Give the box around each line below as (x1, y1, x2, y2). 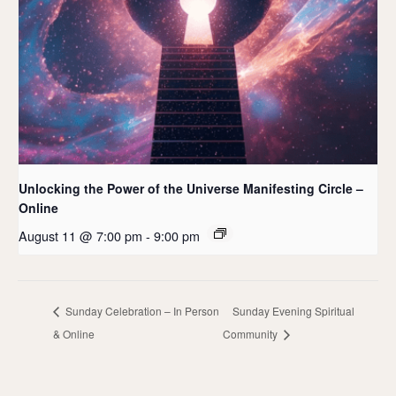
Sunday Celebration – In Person (63, 303, 219, 319)
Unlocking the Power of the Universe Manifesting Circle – (19, 179, 363, 198)
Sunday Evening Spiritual (232, 303, 355, 319)
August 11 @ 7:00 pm (19, 226, 142, 246)
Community (223, 326, 281, 342)
